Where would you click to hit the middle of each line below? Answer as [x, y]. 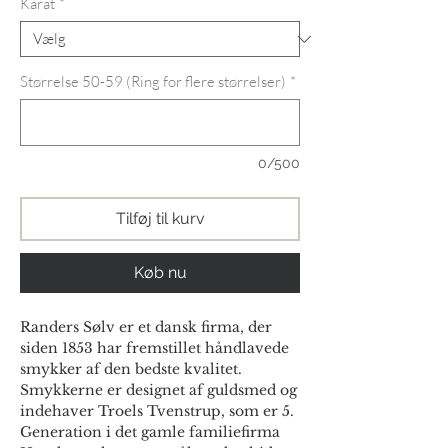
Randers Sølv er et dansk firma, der [146, 327]
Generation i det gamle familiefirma [150, 432]
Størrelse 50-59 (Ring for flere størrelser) [153, 82]
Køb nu [160, 273]
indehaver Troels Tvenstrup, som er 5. [157, 411]
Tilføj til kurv [160, 219]
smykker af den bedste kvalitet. [133, 369]
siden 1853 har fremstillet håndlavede [154, 348]
